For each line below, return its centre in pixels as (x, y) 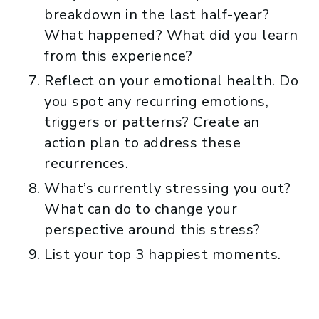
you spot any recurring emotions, (156, 101)
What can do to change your (141, 209)
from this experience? (119, 56)
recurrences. (86, 163)
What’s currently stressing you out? (168, 188)
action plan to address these (142, 142)
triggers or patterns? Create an (152, 122)
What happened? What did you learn (171, 35)
